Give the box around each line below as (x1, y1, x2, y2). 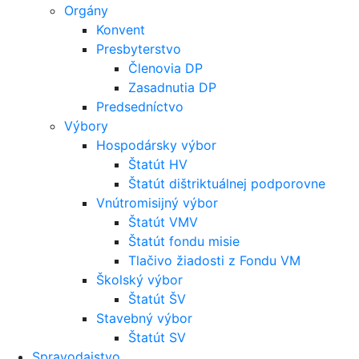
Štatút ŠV (128, 290, 186, 307)
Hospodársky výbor (96, 136, 216, 153)
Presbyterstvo (96, 40, 181, 57)
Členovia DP (128, 59, 203, 76)
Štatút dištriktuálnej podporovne (128, 175, 325, 192)
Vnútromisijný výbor (96, 194, 218, 211)
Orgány (64, 2, 108, 18)
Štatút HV (128, 155, 188, 172)
